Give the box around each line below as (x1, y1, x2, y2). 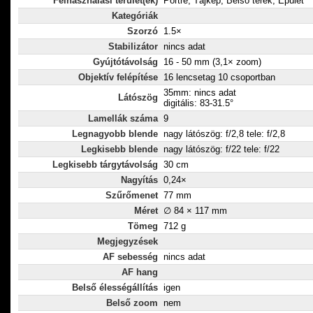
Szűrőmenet (105, 190, 158, 201)
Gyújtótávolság (93, 57, 158, 68)
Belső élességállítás (72, 282, 158, 293)
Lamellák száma (88, 113, 158, 124)
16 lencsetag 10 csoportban (163, 72, 275, 83)
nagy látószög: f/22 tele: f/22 (163, 144, 279, 155)
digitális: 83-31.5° (163, 98, 233, 109)
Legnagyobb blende (72, 129, 158, 140)
